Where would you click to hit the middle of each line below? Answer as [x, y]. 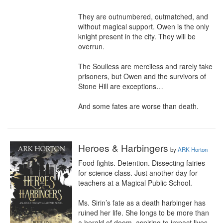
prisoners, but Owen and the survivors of [142, 76]
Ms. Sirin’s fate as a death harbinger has [142, 203]
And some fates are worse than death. [138, 106]
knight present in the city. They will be [137, 36]
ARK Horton [193, 149]
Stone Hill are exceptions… [121, 86]
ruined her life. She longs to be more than [144, 213]
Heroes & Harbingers [123, 148]
